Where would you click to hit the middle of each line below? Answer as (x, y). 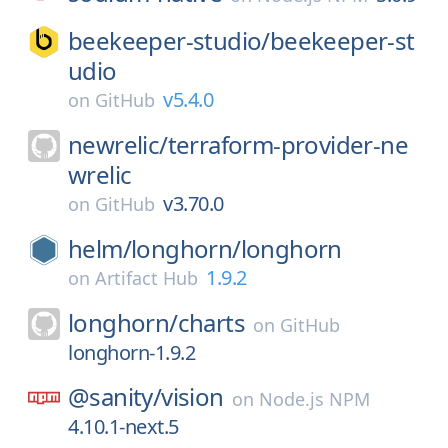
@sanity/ (115, 396)
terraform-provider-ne (288, 144)
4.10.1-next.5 (123, 426)
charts (211, 322)
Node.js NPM (314, 399)
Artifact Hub (146, 278)
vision (192, 396)
